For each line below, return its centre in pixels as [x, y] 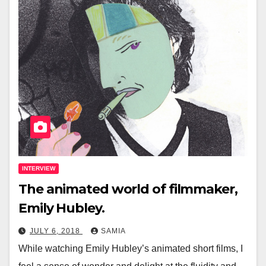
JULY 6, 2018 [56, 231]
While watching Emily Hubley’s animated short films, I [131, 249]
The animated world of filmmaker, [128, 189]
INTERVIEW [39, 169]
